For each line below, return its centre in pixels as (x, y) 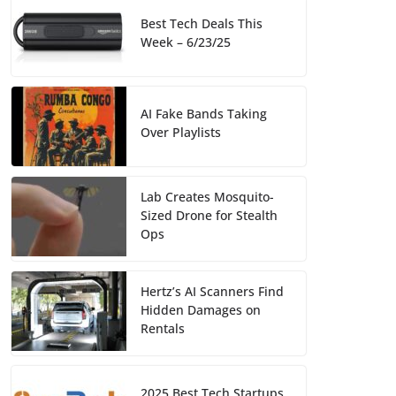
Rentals (163, 329)
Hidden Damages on (201, 310)
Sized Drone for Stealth (209, 216)
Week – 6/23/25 (186, 42)
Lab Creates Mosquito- (207, 197)
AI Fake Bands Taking (204, 114)
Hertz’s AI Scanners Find (212, 292)
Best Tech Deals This (202, 24)
